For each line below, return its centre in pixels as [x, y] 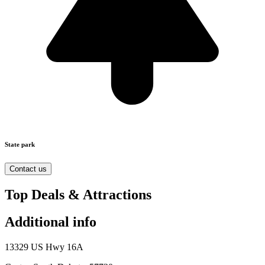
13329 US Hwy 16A [44, 247]
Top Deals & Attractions [78, 194]
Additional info [51, 222]
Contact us [28, 169]
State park [20, 144]
